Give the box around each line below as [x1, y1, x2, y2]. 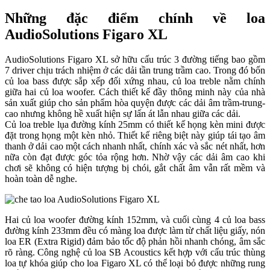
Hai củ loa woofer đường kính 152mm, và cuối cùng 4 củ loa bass [5, 215, 265, 225]
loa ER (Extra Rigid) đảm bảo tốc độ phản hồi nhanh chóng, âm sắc [5, 236, 265, 247]
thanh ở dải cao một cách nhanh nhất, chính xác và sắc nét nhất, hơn [5, 141, 265, 152]
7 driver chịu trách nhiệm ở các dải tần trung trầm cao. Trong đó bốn [5, 65, 265, 76]
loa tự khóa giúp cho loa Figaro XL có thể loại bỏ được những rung [5, 258, 265, 269]
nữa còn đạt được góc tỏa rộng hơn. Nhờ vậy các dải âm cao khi [5, 152, 265, 163]
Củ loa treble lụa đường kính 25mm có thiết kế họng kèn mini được [5, 119, 265, 130]
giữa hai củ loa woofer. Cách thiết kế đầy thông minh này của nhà [5, 87, 265, 98]
